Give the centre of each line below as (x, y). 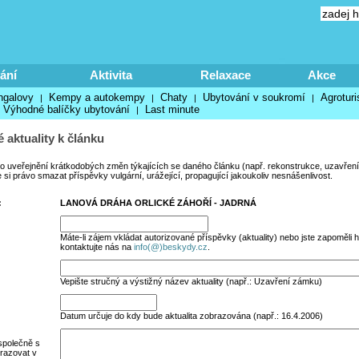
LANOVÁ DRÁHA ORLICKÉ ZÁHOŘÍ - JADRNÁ (158, 203)
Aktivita (111, 75)
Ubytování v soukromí (254, 97)
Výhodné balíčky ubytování (66, 109)
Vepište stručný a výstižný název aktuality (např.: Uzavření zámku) (191, 281)
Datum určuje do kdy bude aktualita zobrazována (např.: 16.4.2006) (191, 316)
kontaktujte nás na (97, 247)
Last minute (172, 109)
